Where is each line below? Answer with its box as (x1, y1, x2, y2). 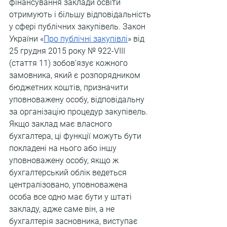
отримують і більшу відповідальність (9, 10, 153, 19)
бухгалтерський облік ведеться (9, 168, 129, 177)
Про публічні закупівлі (44, 34, 128, 44)
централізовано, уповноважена (9, 180, 130, 190)
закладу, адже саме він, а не (9, 204, 117, 214)
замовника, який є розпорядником (9, 70, 142, 80)
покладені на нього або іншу (9, 143, 119, 153)
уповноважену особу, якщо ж (9, 156, 121, 165)
